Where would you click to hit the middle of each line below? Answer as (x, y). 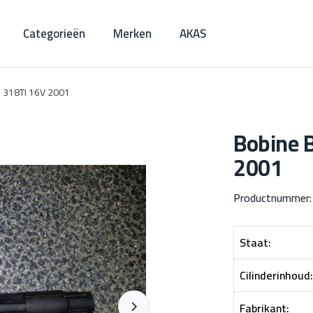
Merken (133, 33)
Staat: (255, 243)
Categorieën (54, 33)
